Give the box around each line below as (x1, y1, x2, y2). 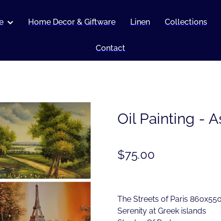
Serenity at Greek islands (117, 205, 206, 216)
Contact (96, 42, 125, 53)
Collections (165, 16, 207, 27)
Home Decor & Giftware (28, 16, 115, 27)
